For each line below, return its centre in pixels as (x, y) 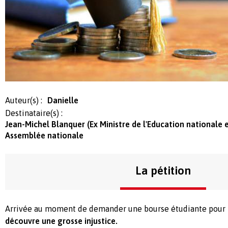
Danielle (63, 100)
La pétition (163, 170)
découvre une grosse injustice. (61, 221)
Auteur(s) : (24, 100)
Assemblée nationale (44, 135)
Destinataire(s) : (34, 113)
